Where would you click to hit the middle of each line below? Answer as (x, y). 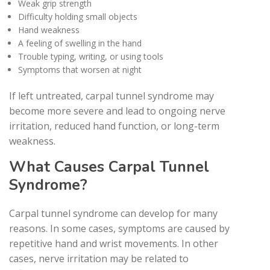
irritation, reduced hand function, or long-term (114, 126)
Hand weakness (49, 30)
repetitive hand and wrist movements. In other (114, 243)
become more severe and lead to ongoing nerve (117, 111)
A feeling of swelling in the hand (80, 43)
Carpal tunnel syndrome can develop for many (113, 213)
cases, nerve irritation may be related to (99, 258)
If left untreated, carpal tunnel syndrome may (111, 96)
